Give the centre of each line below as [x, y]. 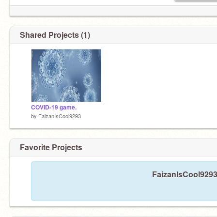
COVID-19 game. [54, 107]
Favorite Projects [51, 147]
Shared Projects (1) [55, 35]
